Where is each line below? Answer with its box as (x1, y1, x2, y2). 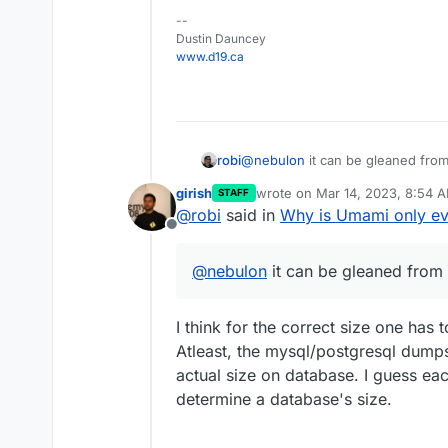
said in (221, 204, 280, 225)
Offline (170, 224, 220, 245)
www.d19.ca (176, 48, 244, 64)
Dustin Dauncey (176, 30, 266, 46)
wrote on (255, 184, 316, 201)
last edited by (254, 193, 338, 210)
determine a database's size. (176, 388, 392, 409)
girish (176, 184, 212, 201)
